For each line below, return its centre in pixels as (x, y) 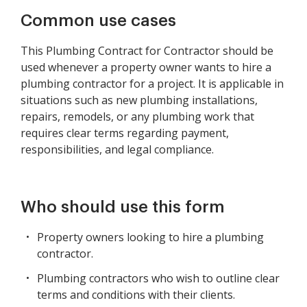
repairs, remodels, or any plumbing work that (137, 116)
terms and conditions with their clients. (136, 295)
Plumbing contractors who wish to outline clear (158, 278)
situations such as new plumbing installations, (139, 100)
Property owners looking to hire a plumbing (150, 237)
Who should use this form (123, 207)
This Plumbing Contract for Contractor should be (147, 51)
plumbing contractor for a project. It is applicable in (152, 84)
